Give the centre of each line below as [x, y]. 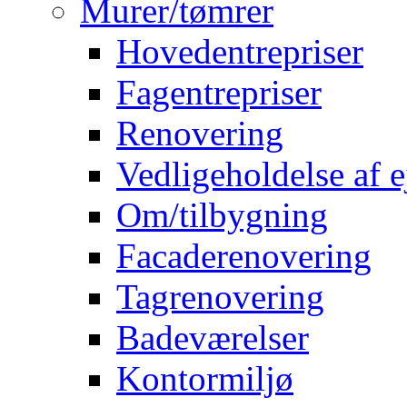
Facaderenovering [244, 255]
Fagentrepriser [219, 92]
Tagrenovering [220, 296]
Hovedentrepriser [240, 51]
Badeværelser [213, 337]
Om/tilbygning [222, 214]
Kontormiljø [205, 378]
